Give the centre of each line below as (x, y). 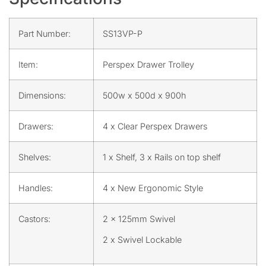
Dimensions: (42, 95)
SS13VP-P (123, 33)
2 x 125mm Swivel (139, 218)
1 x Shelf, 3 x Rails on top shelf (162, 157)
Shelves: (35, 157)
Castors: (34, 218)
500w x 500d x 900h (144, 95)
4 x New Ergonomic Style (153, 188)
